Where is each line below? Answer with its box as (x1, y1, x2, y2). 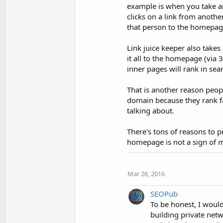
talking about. (127, 106, 174, 115)
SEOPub (150, 189, 178, 199)
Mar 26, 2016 (127, 169, 165, 178)
